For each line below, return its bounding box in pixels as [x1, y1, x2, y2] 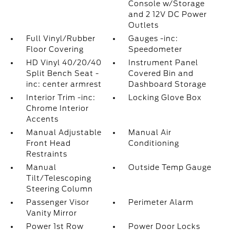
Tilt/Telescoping [26, 174, 91, 182]
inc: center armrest [26, 80, 102, 88]
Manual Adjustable [26, 128, 102, 137]
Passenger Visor [26, 198, 89, 206]
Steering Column [26, 185, 93, 193]
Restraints [26, 150, 67, 158]
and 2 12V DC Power [128, 10, 207, 18]
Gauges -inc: [128, 34, 179, 43]
